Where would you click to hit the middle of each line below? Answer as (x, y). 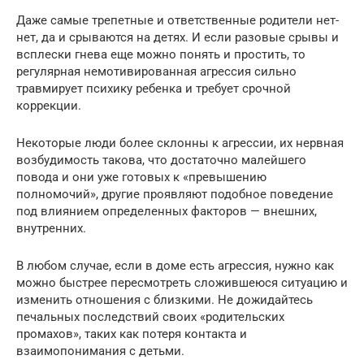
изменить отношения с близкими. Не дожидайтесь (165, 299)
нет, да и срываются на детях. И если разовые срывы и (178, 37)
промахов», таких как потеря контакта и (132, 334)
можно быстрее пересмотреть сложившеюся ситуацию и (182, 282)
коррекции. (49, 105)
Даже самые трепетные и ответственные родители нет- (178, 20)
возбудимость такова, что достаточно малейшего (161, 160)
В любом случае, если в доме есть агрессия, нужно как (175, 265)
